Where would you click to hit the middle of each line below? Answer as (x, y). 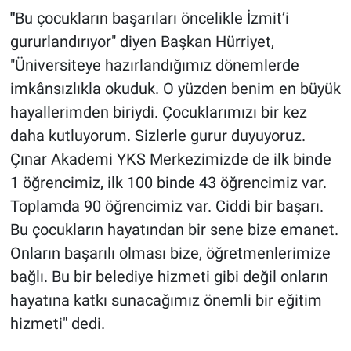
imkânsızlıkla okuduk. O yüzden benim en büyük (175, 88)
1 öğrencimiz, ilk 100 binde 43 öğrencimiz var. (168, 182)
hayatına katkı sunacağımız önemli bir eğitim (166, 300)
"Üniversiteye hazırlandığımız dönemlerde (154, 65)
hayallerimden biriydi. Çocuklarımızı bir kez (158, 112)
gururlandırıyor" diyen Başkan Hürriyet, (142, 41)
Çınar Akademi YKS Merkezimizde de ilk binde (170, 159)
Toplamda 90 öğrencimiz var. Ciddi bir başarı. (166, 206)
